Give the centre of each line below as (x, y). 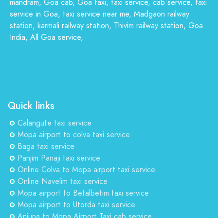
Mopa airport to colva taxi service (74, 135)
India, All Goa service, (46, 37)
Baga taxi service (46, 146)
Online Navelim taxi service (63, 182)
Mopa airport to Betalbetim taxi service (83, 193)
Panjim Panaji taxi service (59, 158)
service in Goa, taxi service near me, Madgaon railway (100, 14)
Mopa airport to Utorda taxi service (76, 205)
